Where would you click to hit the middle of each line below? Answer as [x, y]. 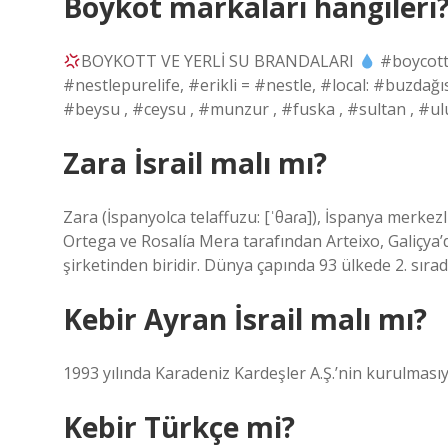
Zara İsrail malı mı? [195, 163]
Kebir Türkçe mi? [179, 427]
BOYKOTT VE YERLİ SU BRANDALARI [220, 61]
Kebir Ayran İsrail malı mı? [245, 319]
